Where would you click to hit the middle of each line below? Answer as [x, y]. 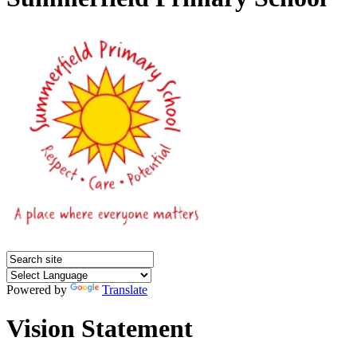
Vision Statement [100, 329]
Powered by [38, 289]
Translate [125, 289]
